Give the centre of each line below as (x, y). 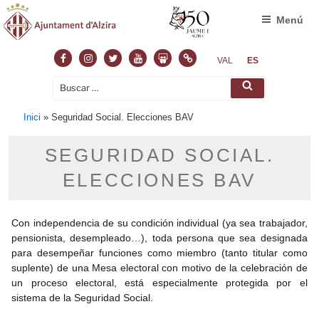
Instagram (106, 58)
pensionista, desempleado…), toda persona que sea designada (159, 237)
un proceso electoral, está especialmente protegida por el (159, 282)
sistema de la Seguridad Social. (83, 297)
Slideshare (184, 58)
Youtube (152, 58)
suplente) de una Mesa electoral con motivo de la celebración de (159, 267)
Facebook (82, 58)
